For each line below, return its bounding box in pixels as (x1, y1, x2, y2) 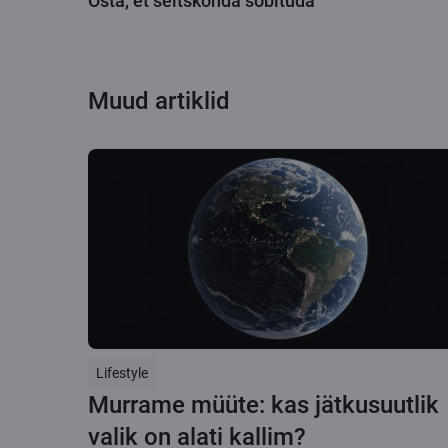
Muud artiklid (88, 86, 230, 115)
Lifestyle (96, 364, 148, 381)
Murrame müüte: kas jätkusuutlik (88, 390, 439, 419)
